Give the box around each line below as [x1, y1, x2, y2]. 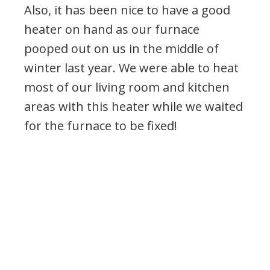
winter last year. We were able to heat [24, 60, 239, 77]
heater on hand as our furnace [24, 21, 199, 38]
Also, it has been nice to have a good [24, 2, 230, 19]
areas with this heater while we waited [24, 98, 243, 115]
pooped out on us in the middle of [24, 40, 219, 57]
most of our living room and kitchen [24, 79, 230, 96]
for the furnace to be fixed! [24, 118, 177, 134]
